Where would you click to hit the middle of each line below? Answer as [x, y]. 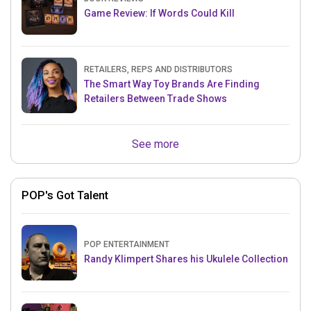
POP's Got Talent [65, 196]
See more [155, 144]
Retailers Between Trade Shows [155, 99]
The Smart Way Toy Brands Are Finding [172, 84]
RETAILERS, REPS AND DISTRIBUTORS [158, 70]
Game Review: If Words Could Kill [159, 13]
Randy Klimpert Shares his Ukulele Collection [186, 259]
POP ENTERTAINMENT [127, 244]
